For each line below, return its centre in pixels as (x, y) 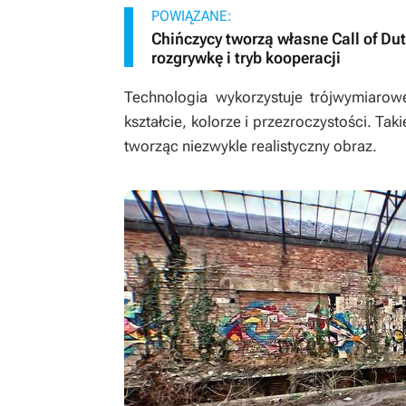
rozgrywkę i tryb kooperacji (246, 58)
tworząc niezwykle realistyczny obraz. (251, 146)
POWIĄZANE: (192, 16)
